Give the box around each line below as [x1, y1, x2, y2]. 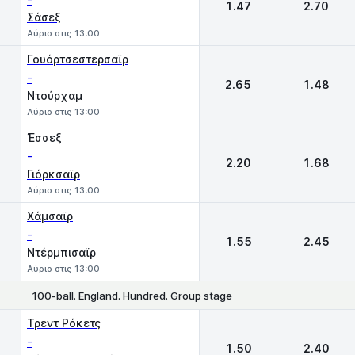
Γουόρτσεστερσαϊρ [27, 52, 128, 66]
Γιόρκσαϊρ [27, 167, 80, 181]
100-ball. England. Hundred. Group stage [32, 288, 232, 302]
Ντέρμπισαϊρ [27, 246, 96, 259]
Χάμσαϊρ [27, 209, 73, 223]
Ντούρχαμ [27, 89, 82, 102]
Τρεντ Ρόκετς [27, 316, 101, 330]
